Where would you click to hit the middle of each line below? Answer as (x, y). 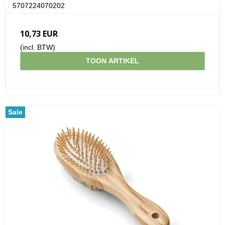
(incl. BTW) (38, 47)
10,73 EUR (39, 33)
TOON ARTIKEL (113, 61)
